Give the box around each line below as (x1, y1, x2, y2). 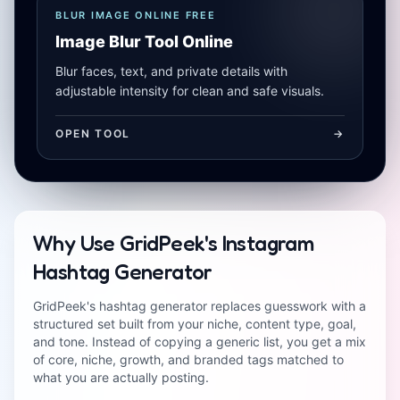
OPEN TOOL (55, 127, 131, 140)
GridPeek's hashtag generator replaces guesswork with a (33, 298, 366, 313)
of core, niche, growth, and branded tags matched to (33, 352, 344, 367)
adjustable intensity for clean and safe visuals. (55, 83, 324, 98)
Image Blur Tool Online (55, 32, 233, 51)
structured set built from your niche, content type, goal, (33, 316, 356, 331)
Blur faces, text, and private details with (55, 63, 287, 79)
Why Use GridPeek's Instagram (33, 230, 314, 256)
